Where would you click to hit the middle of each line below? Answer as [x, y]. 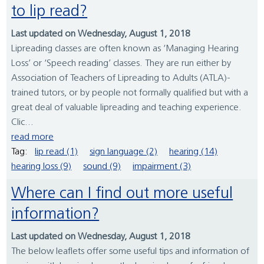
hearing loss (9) [42, 167]
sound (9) [102, 167]
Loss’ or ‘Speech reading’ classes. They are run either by [121, 64]
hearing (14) [194, 152]
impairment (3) [162, 167]
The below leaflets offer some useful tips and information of [131, 252]
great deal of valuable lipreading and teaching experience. [127, 108]
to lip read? [49, 12]
